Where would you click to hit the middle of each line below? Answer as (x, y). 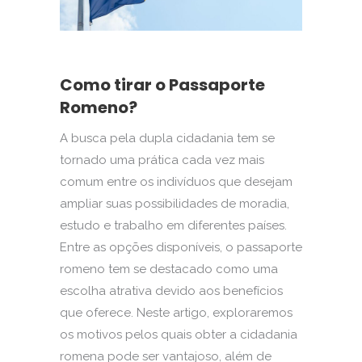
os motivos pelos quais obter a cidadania (179, 335)
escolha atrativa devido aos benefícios (171, 291)
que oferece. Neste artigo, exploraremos (176, 313)
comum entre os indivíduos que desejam (176, 182)
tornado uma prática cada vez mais (162, 160)
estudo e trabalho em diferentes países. (173, 226)
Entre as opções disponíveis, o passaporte (181, 248)
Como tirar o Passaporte (162, 85)
